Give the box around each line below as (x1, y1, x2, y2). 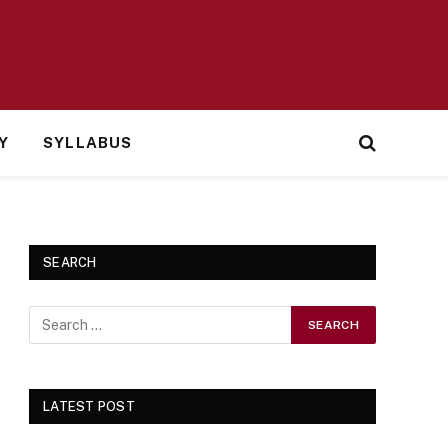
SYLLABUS (43, 134, 132, 151)
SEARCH (43, 255, 97, 270)
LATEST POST (43, 399, 135, 414)
